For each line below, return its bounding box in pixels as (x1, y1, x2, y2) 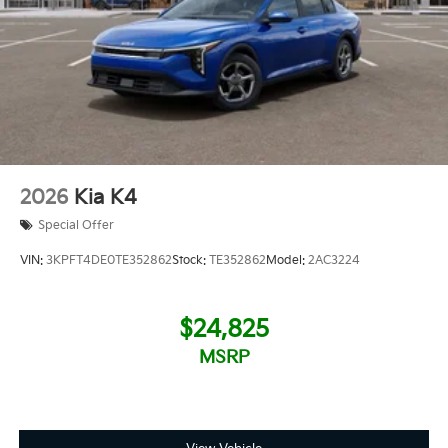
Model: (266, 252, 308, 268)
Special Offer (38, 217, 114, 233)
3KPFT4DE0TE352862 (46, 252, 172, 268)
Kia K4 (74, 185, 137, 210)
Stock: (172, 252, 209, 268)
